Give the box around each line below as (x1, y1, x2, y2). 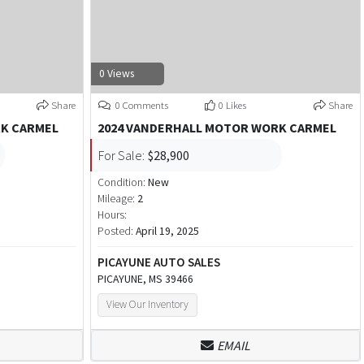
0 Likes (218, 98, 246, 112)
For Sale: (97, 147, 145, 164)
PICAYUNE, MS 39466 (97, 272, 193, 287)
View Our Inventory (106, 297, 188, 312)
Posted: (97, 224, 136, 239)
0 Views (98, 67, 134, 81)
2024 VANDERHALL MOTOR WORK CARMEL (97, 119, 336, 136)
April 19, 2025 (135, 224, 199, 239)
